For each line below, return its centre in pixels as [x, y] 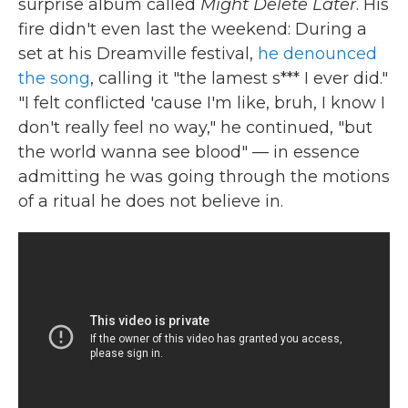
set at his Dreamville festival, [138, 54]
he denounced [317, 54]
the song [54, 78]
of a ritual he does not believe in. [151, 201]
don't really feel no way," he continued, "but [195, 127]
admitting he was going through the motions [204, 177]
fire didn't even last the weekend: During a [193, 29]
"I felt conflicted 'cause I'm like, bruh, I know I [202, 103]
